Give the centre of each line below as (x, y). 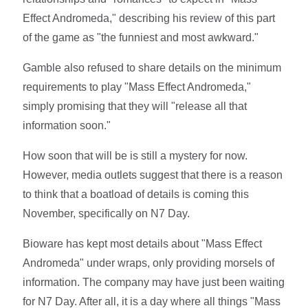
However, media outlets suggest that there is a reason (153, 175)
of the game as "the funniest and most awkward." (141, 38)
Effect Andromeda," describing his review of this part (149, 19)
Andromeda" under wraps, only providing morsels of (149, 263)
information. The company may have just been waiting (154, 283)
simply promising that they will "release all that (135, 107)
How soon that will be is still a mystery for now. (135, 156)
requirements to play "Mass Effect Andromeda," (137, 87)
